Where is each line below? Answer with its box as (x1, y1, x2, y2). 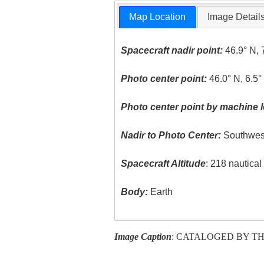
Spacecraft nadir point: (121, 45, 223, 56)
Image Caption (114, 231, 171, 242)
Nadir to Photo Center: (121, 130, 222, 141)
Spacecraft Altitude (121, 159, 206, 169)
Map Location (129, 12, 186, 22)
